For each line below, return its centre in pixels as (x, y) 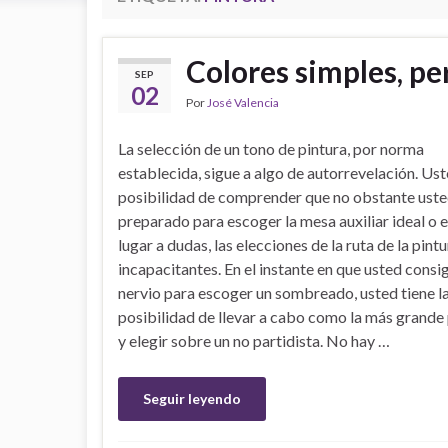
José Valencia (243, 102)
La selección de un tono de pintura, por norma (271, 148)
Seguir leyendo (192, 398)
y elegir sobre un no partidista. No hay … (254, 340)
